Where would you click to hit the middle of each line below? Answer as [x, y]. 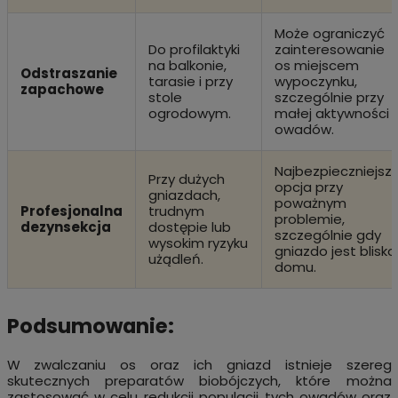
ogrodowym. [189, 113]
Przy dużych [186, 179]
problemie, [309, 219]
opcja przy [308, 187]
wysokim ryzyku [198, 243]
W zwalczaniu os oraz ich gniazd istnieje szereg [199, 365]
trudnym [176, 211]
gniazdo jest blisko [335, 251]
